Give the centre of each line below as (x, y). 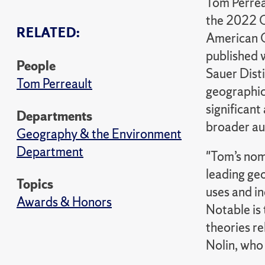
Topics (35, 184)
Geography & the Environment (99, 134)
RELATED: (49, 33)
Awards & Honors (64, 202)
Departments (54, 116)
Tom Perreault (54, 84)
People (36, 66)
